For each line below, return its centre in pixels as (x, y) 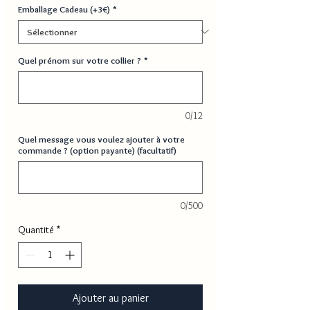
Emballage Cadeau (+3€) (64, 9)
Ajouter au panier (110, 298)
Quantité (36, 229)
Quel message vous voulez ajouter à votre (101, 139)
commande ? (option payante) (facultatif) (97, 150)
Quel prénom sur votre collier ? (80, 60)
